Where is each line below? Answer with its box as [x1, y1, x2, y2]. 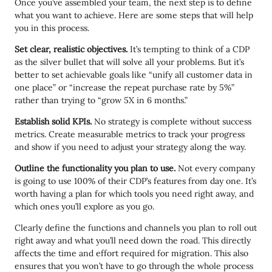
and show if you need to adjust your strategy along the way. [15, 141, 246, 152]
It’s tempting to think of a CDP [130, 43, 250, 55]
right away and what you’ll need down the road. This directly [15, 234, 251, 246]
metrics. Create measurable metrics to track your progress [15, 128, 245, 140]
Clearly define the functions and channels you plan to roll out [15, 222, 257, 233]
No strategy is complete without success [92, 115, 251, 127]
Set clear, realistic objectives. [15, 43, 130, 55]
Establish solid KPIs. [15, 115, 92, 127]
